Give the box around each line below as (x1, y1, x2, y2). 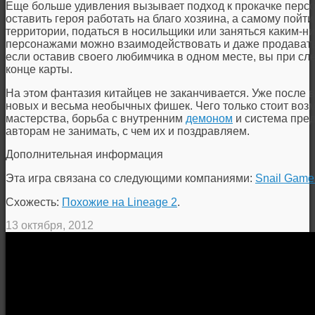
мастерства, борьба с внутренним (6, 112, 186, 125)
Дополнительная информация (6, 148, 163, 161)
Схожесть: (6, 196, 62, 209)
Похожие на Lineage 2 (62, 196, 177, 209)
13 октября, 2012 (6, 219, 94, 232)
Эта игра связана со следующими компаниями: (6, 172, 255, 185)
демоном (186, 112, 233, 125)
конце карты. (6, 63, 72, 76)
